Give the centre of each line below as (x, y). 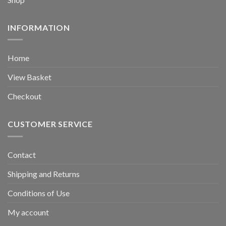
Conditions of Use (39, 193)
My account (28, 212)
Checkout (24, 96)
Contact (22, 154)
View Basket (30, 77)
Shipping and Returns (44, 174)
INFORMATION (39, 27)
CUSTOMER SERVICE (50, 124)
